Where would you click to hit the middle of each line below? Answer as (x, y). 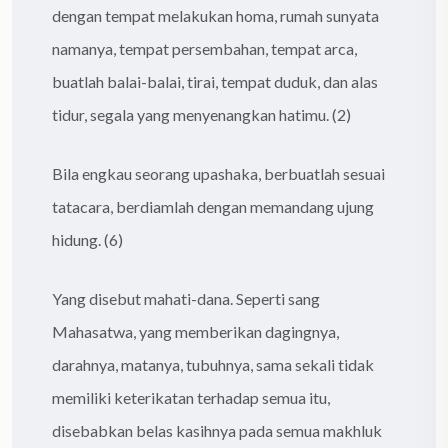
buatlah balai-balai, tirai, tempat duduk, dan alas (215, 81)
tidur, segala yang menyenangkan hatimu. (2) (201, 114)
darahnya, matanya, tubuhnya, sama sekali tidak (213, 364)
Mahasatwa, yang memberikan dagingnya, (195, 331)
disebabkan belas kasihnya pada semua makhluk (217, 430)
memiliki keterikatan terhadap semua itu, (191, 397)
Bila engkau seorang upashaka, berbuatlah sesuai (218, 173)
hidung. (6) (87, 239)
